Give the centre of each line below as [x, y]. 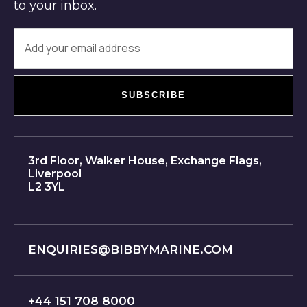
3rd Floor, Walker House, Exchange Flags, [145, 160]
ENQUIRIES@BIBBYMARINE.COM [131, 249]
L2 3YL [47, 186]
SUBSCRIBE [153, 95]
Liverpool [55, 173]
